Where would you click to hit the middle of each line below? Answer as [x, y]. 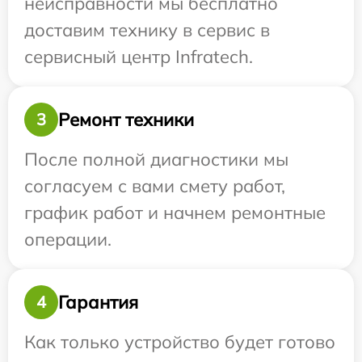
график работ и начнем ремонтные [175, 213]
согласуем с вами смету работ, [155, 186]
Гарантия [98, 302]
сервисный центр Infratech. [139, 57]
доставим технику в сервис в [147, 30]
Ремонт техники [126, 119]
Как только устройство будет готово [180, 342]
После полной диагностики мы [156, 160]
